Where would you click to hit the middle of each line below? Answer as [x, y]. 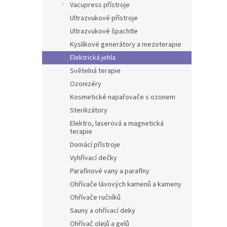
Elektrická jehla [93, 58]
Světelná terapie [95, 71]
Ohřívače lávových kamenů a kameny [126, 184]
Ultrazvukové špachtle [104, 31]
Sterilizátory [89, 110]
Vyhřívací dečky [93, 158]
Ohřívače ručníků [95, 198]
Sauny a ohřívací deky [103, 211]
